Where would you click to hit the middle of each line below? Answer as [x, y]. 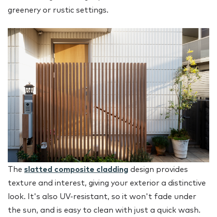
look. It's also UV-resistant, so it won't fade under [102, 196]
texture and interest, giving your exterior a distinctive [107, 183]
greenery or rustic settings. [58, 10]
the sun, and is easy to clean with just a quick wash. [104, 210]
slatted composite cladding [76, 169]
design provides [158, 169]
